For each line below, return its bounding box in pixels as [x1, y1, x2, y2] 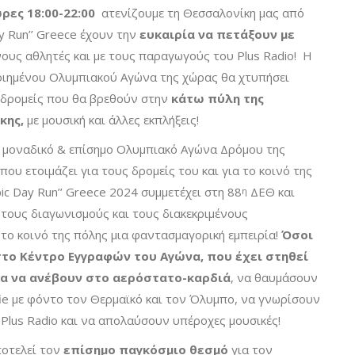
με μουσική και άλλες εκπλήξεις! [24, 112, 205, 128]
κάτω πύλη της [171, 90, 264, 107]
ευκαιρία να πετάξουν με [139, 26, 295, 43]
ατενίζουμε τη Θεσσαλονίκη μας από [95, 5, 304, 21]
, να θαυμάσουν [231, 269, 318, 286]
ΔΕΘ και [247, 184, 295, 200]
